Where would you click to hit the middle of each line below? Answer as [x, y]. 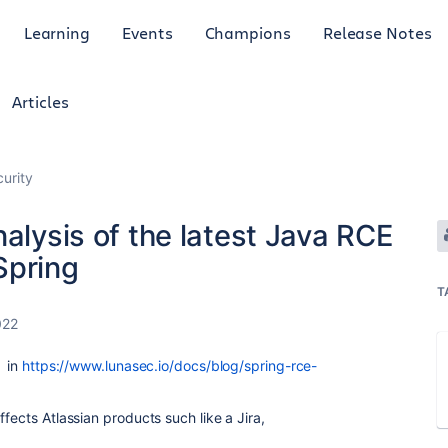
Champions [247, 32]
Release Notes [377, 32]
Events [147, 32]
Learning [57, 32]
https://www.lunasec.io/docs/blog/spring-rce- [170, 365]
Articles [40, 101]
